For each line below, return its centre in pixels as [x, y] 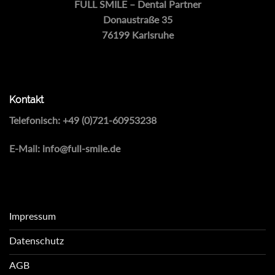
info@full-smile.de [81, 148]
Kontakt [26, 100]
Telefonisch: [36, 120]
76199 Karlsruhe [137, 35]
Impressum [33, 216]
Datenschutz [37, 241]
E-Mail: [26, 148]
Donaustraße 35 [137, 20]
